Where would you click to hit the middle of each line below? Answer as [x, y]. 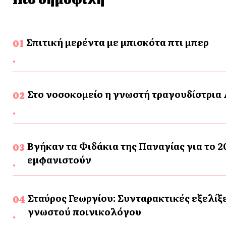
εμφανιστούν [59, 160]
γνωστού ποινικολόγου [84, 212]
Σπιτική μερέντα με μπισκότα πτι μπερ [118, 42]
